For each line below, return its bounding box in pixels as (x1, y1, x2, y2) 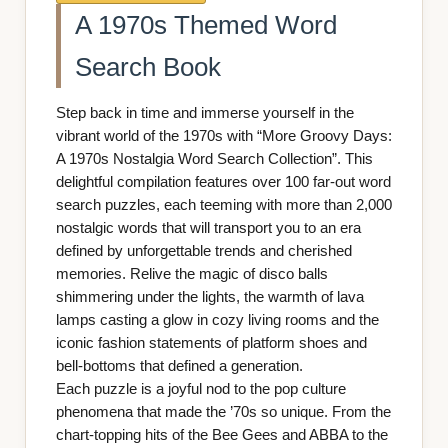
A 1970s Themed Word (75, 9, 338, 40)
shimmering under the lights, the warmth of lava (55, 289, 364, 306)
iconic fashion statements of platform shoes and (55, 335, 367, 352)
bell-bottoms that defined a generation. (55, 358, 303, 375)
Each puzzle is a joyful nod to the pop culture (55, 381, 346, 398)
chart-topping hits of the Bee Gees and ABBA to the (55, 427, 388, 444)
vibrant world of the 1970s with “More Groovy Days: (55, 128, 392, 145)
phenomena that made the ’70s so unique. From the (55, 404, 391, 421)
